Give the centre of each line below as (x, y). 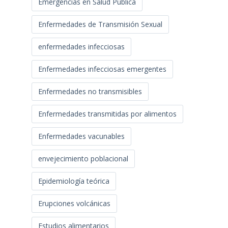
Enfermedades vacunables (81, 136)
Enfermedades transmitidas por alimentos (107, 113)
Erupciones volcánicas (74, 203)
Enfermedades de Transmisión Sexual (100, 24)
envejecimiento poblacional (83, 158)
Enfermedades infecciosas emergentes (102, 69)
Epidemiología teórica (74, 181)
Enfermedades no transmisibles (90, 91)
